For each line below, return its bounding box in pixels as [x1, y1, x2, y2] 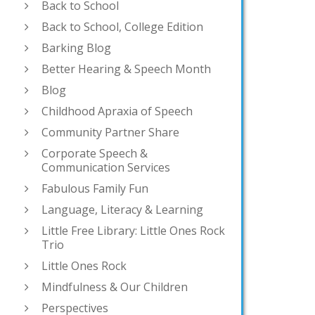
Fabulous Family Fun [41, 181, 148, 197]
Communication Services [41, 160, 170, 176]
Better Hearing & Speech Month [41, 61, 211, 77]
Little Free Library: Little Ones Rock [41, 223, 225, 239]
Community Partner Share [41, 124, 179, 141]
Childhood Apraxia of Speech [41, 103, 193, 120]
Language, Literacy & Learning [41, 202, 203, 218]
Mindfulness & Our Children [41, 279, 188, 295]
